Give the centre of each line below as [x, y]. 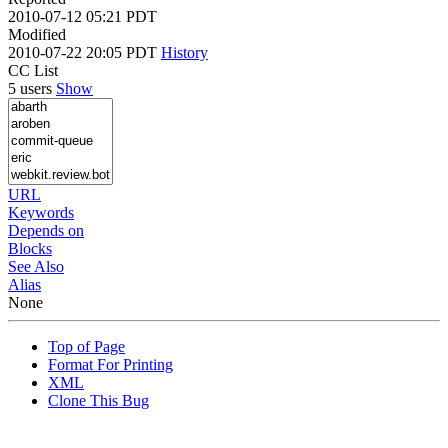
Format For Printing [110, 364]
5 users [32, 88]
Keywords [41, 212]
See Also [36, 266]
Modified [37, 34]
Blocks [30, 248]
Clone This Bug [98, 400]
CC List [33, 70]
